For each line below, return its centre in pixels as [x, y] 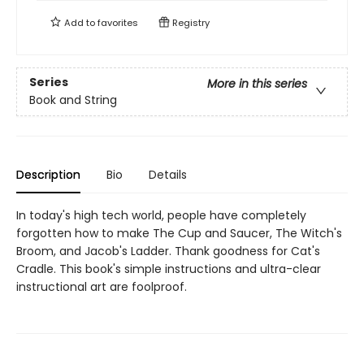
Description [48, 175]
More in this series [257, 84]
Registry [190, 23]
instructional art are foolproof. [102, 287]
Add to [80, 23]
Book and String [73, 100]
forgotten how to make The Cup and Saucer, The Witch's [179, 233]
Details [168, 175]
